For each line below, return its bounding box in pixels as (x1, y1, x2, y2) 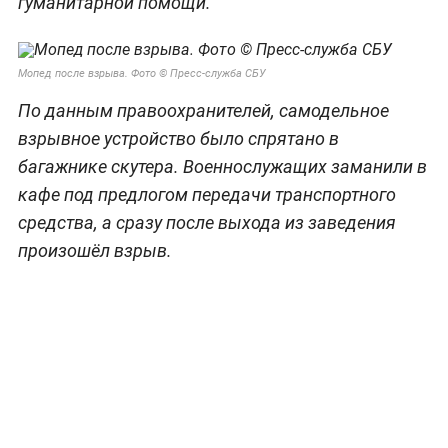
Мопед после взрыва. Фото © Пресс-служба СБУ (17, 66, 266, 80)
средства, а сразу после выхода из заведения (17, 211, 396, 233)
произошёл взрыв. (17, 239, 172, 261)
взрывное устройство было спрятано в (17, 127, 339, 149)
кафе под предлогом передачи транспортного (17, 183, 396, 205)
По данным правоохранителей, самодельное (17, 99, 389, 121)
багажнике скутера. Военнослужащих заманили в (17, 155, 427, 177)
